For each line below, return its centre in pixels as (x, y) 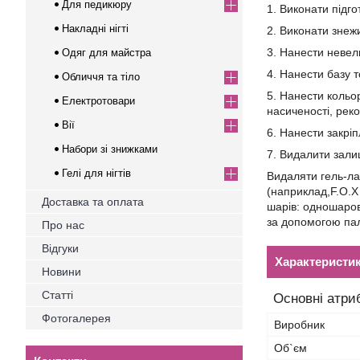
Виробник (299, 325)
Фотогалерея (76, 318)
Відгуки (60, 248)
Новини (61, 272)
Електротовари (98, 101)
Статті (57, 295)
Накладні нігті (95, 29)
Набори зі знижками (110, 149)
